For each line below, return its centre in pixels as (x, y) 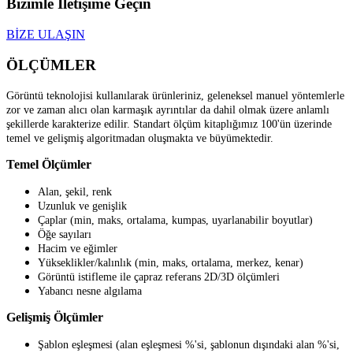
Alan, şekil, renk (75, 192)
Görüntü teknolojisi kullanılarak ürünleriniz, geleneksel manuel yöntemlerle (175, 96)
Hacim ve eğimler (78, 249)
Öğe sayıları (65, 235)
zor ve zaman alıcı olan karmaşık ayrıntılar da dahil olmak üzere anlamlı (168, 110)
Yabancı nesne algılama (90, 292)
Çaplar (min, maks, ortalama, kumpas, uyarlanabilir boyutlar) (175, 221)
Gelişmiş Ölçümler (55, 318)
